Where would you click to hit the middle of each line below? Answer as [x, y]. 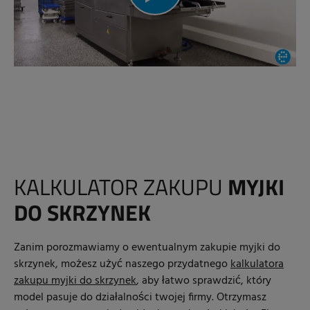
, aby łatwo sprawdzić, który [204, 281]
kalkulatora [257, 265]
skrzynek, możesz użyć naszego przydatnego [122, 265]
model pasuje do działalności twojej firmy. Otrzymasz [140, 298]
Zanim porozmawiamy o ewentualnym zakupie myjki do [147, 248]
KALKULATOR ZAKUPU [121, 187]
